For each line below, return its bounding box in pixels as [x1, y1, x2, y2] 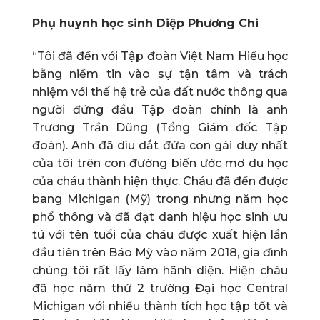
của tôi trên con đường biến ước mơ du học [32, 156, 288, 170]
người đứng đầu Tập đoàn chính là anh [32, 102, 288, 116]
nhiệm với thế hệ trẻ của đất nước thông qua [32, 84, 288, 99]
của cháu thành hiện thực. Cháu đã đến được [32, 174, 288, 188]
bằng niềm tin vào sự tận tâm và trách [32, 66, 288, 81]
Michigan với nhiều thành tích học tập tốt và [32, 299, 288, 313]
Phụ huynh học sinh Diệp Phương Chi [32, 16, 259, 31]
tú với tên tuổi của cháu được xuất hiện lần [32, 227, 288, 241]
